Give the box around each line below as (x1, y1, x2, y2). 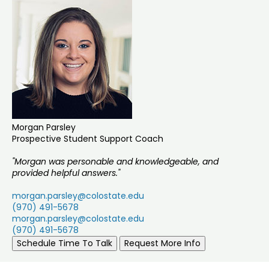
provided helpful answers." (12, 167, 120, 180)
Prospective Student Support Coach (12, 133, 163, 145)
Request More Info (124, 237, 201, 250)
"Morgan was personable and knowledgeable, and (12, 156, 219, 168)
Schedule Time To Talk (17, 237, 112, 250)
